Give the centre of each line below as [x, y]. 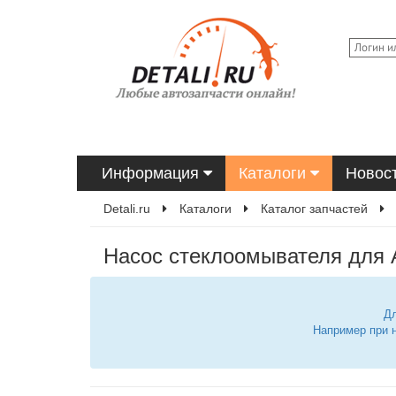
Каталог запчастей [314, 209]
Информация [152, 173]
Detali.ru [127, 209]
